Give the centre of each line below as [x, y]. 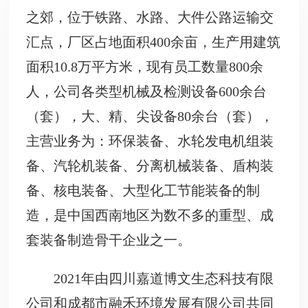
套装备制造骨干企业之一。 [109, 240]
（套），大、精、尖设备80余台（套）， [150, 116]
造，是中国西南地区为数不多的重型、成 [150, 215]
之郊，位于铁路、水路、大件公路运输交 [150, 17]
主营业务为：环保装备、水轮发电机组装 [150, 141]
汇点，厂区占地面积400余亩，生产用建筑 [154, 42]
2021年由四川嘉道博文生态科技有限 [164, 278]
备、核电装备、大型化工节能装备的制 [143, 190]
